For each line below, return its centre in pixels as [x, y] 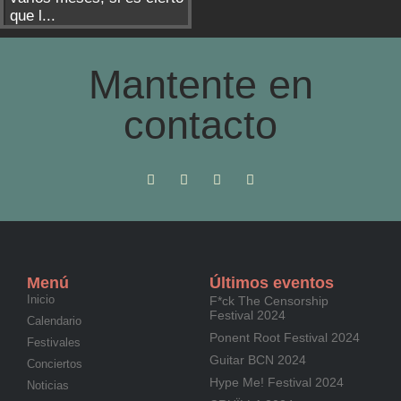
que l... [33, 16]
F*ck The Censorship [269, 301]
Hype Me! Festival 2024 [277, 382]
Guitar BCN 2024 [258, 360]
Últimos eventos [272, 283]
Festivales [54, 342]
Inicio [41, 299]
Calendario [54, 321]
